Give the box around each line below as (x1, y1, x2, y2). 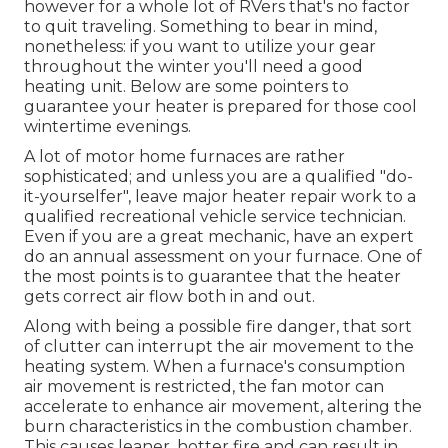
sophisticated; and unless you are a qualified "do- (24, 167, 413, 187)
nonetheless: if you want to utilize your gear (24, 37, 376, 57)
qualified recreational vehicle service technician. (24, 207, 406, 227)
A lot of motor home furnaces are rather (24, 147, 345, 167)
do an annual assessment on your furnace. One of (24, 247, 422, 267)
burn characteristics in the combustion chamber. (24, 417, 412, 437)
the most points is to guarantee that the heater (24, 267, 401, 287)
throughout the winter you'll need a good (24, 57, 363, 77)
